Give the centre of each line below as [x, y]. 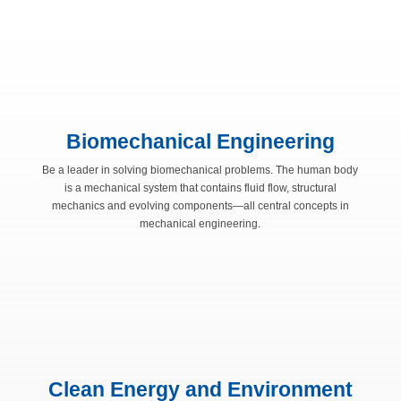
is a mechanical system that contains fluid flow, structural [200, 188]
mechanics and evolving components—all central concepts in [200, 206]
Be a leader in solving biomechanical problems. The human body [200, 170]
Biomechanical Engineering [200, 141]
